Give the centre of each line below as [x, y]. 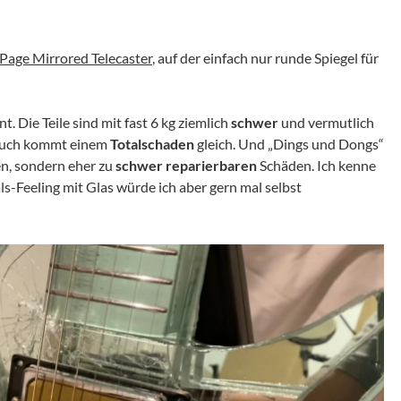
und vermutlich [326, 122]
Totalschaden [152, 143]
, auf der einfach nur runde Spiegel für [265, 57]
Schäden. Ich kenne [316, 165]
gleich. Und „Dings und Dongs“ [289, 143]
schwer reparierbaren [186, 165]
